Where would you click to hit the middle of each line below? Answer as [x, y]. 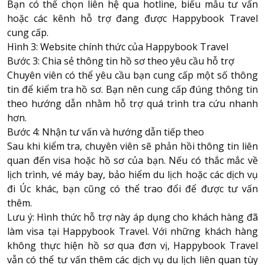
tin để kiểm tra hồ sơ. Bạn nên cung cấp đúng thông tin [132, 89]
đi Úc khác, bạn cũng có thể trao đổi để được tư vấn [132, 188]
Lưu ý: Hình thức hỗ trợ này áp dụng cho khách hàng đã [132, 217]
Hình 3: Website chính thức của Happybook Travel [118, 46]
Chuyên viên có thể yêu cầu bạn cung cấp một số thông [132, 75]
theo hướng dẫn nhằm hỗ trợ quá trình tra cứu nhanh [132, 103]
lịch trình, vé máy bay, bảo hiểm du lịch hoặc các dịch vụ [132, 174]
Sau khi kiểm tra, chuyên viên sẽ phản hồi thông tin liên [132, 146]
